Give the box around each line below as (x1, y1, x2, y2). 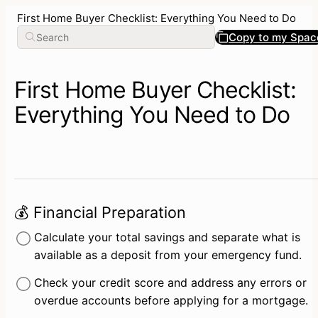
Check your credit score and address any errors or (33, 275, 307, 290)
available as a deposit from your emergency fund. (33, 248, 302, 263)
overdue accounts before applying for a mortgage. (33, 293, 308, 308)
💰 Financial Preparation (14, 202, 186, 221)
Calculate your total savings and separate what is (33, 230, 300, 245)
